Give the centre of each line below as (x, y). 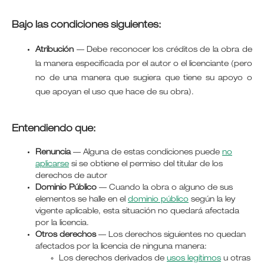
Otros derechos (65, 235)
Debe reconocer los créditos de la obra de (170, 50)
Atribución (54, 50)
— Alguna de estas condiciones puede (146, 153)
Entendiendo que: (53, 129)
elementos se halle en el (81, 200)
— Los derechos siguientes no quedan (171, 235)
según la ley (212, 200)
